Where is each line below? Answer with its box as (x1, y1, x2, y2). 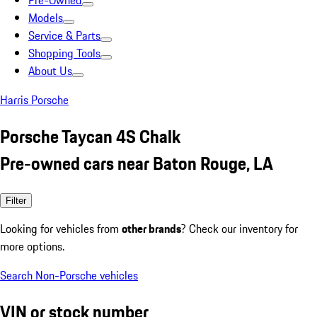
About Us (28, 62, 72, 79)
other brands (122, 219, 181, 237)
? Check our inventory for (181, 219, 298, 237)
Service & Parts (28, 27, 100, 44)
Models (28, 9, 63, 26)
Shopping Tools (28, 45, 100, 62)
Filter (6, 195, 26, 206)
